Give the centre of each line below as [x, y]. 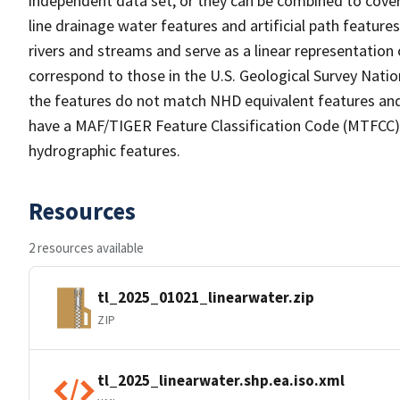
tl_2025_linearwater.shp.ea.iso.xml [221, 380]
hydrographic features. [104, 150]
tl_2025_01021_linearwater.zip [206, 297]
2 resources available [86, 248]
